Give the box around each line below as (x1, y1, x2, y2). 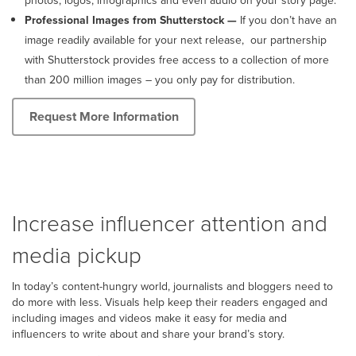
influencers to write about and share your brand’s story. (12, 325, 284, 342)
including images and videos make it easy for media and (12, 309, 287, 327)
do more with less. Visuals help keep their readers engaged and (12, 293, 327, 311)
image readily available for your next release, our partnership (25, 31, 327, 48)
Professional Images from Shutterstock (25, 11, 224, 29)
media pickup (12, 238, 141, 270)
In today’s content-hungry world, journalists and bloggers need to (12, 277, 333, 295)
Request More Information (29, 107, 179, 126)
